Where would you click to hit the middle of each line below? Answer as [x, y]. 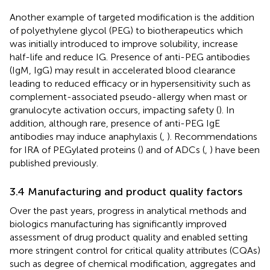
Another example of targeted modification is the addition [132, 17]
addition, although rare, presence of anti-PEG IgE [115, 123]
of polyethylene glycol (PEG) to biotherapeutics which [126, 30]
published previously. [54, 163]
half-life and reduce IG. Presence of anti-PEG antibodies [130, 57]
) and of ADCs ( [173, 149]
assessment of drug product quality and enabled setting [129, 237]
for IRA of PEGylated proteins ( [75, 149]
